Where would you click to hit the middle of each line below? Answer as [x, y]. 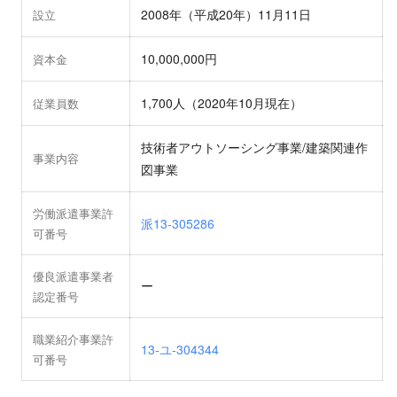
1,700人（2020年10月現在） [222, 103]
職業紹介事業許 [73, 339]
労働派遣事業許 [73, 214]
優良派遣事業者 [73, 276]
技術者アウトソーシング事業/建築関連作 [254, 148]
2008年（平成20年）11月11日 [226, 15]
